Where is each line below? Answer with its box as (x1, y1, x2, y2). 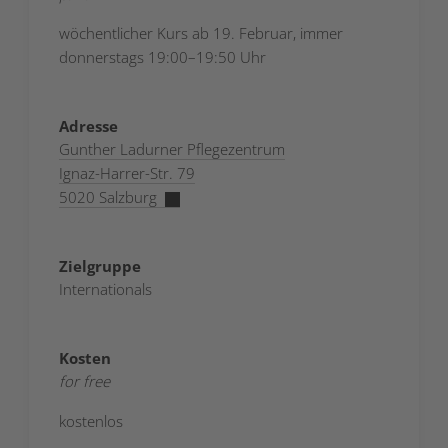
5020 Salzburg (59, 187, 157, 208)
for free (59, 371, 110, 392)
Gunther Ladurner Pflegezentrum (59, 139, 285, 160)
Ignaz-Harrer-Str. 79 (59, 163, 195, 184)
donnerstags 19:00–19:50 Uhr (59, 47, 266, 68)
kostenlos (59, 411, 123, 432)
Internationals (59, 279, 152, 300)
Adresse (59, 116, 118, 137)
